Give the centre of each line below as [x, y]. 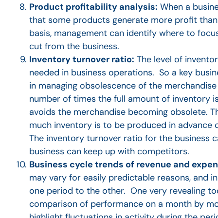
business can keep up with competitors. [109, 152]
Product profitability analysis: [93, 7]
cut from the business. [74, 46]
